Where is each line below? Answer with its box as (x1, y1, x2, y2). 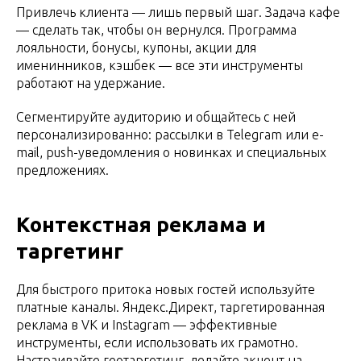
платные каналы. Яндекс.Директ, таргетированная (16, 299, 325, 314)
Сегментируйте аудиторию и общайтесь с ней (16, 109, 296, 124)
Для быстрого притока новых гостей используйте (16, 281, 315, 297)
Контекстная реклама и (16, 212, 266, 236)
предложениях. (16, 162, 109, 177)
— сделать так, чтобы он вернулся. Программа (16, 22, 297, 37)
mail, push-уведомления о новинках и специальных (16, 144, 326, 160)
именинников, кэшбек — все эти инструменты (16, 57, 303, 73)
